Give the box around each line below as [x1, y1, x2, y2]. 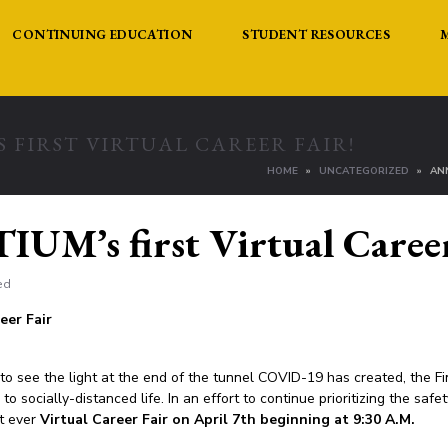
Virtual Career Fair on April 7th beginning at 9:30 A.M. [40, 410, 415, 429]
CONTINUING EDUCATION [12, 26, 193, 43]
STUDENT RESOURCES [242, 26, 391, 43]
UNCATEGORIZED [319, 164, 409, 178]
